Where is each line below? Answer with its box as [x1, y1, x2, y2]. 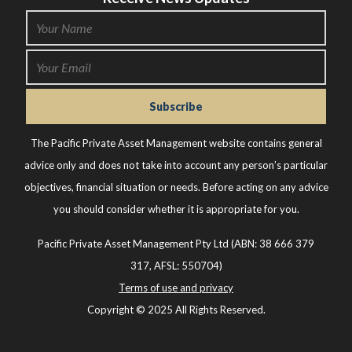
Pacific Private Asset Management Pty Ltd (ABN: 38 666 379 [38, 236, 314, 250]
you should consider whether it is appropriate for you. [53, 202, 299, 215]
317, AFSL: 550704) [130, 258, 222, 272]
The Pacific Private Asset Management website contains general [30, 136, 322, 149]
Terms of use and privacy [119, 280, 233, 294]
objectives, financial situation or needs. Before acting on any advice [24, 180, 328, 193]
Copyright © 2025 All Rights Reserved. [86, 302, 266, 316]
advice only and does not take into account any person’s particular [24, 158, 328, 171]
